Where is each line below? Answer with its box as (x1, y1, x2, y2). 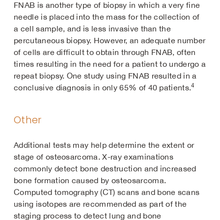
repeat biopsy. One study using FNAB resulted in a (14, 71, 197, 80)
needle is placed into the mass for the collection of (14, 12, 200, 21)
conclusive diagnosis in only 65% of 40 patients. (14, 83, 192, 92)
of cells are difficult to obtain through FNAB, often (14, 48, 196, 56)
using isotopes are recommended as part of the (14, 199, 187, 208)
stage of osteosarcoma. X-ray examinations (14, 152, 174, 161)
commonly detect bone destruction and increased (14, 164, 196, 173)
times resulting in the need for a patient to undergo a (14, 59, 206, 68)
